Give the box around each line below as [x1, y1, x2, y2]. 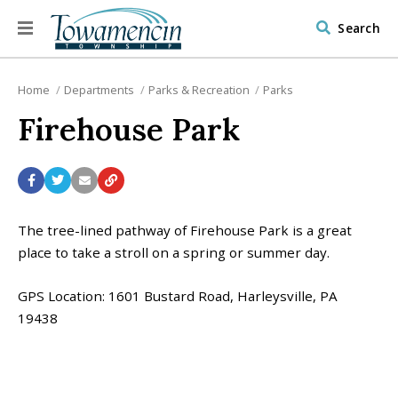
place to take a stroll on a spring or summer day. [18, 243, 330, 261]
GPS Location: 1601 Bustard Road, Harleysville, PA [18, 287, 338, 305]
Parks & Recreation [147, 82, 250, 99]
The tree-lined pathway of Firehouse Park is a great [18, 220, 352, 239]
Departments [63, 82, 134, 99]
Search [338, 20, 380, 36]
